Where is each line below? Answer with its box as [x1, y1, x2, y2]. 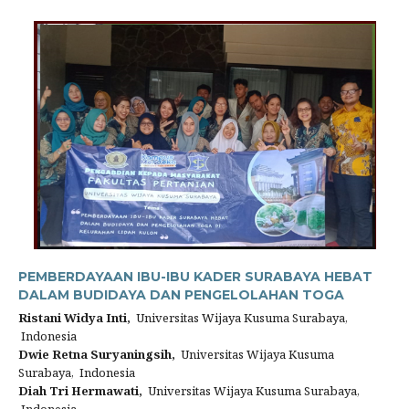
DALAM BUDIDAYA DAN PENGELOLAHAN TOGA [18, 287, 344, 303]
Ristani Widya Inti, [18, 309, 131, 326]
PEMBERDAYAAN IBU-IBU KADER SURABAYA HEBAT [18, 268, 372, 285]
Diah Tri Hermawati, [18, 383, 142, 399]
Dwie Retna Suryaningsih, [18, 346, 175, 362]
